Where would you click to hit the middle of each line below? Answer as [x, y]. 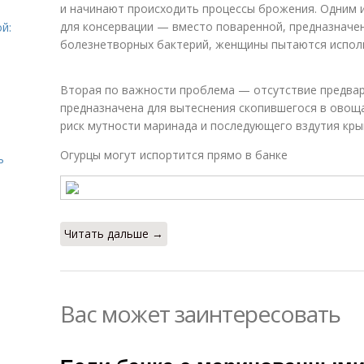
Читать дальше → [114, 234]
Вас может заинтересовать [200, 314]
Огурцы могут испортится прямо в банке [174, 155]
